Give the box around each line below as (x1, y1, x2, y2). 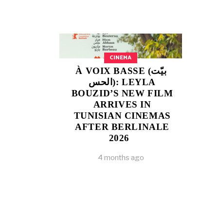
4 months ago (97, 153, 144, 162)
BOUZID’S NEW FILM (71, 88, 173, 98)
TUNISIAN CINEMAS (73, 110, 171, 121)
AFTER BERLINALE (75, 121, 169, 132)
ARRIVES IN (93, 99, 151, 109)
